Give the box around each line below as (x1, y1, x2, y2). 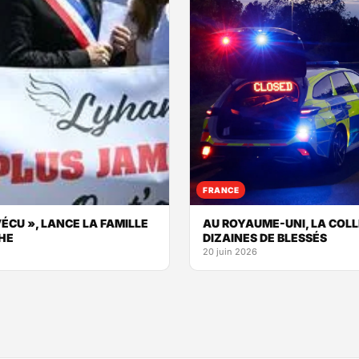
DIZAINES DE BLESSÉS (203, 231, 327, 245)
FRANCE (203, 185, 239, 196)
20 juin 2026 (203, 246, 257, 258)
